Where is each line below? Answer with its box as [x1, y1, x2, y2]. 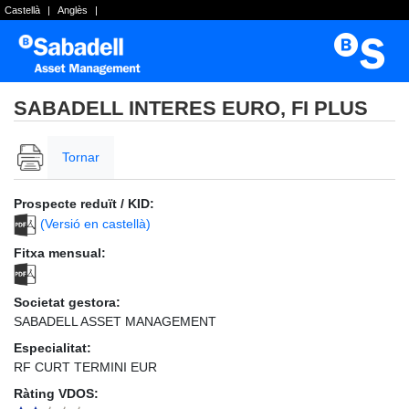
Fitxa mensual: [14, 245, 106, 260]
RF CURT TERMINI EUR [14, 359, 157, 374]
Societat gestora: [14, 294, 121, 309]
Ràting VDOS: [14, 385, 99, 401]
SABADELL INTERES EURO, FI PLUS [14, 97, 368, 120]
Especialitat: [14, 340, 91, 355]
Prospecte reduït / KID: [14, 195, 154, 211]
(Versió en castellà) [40, 215, 151, 231]
